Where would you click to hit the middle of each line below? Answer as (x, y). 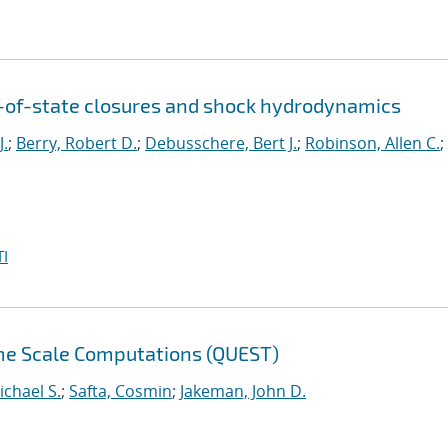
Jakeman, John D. (243, 391)
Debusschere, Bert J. (221, 143)
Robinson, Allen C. (372, 143)
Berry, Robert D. (76, 143)
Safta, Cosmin (120, 391)
